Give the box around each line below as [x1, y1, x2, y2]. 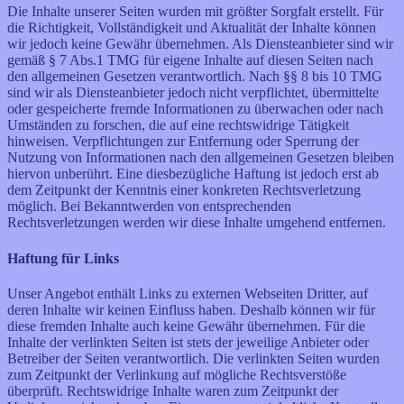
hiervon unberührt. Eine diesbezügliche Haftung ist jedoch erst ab [7, 166, 379, 182]
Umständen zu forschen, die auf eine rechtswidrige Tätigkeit [7, 117, 349, 133]
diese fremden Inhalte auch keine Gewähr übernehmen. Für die [7, 317, 365, 334]
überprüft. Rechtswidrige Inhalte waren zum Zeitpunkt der [7, 382, 338, 399]
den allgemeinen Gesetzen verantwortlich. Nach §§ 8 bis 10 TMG [7, 69, 382, 85]
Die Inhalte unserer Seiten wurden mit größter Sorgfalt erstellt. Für [7, 4, 383, 20]
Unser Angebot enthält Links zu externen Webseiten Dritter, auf [7, 285, 368, 301]
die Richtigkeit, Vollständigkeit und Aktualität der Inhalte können [7, 20, 376, 36]
